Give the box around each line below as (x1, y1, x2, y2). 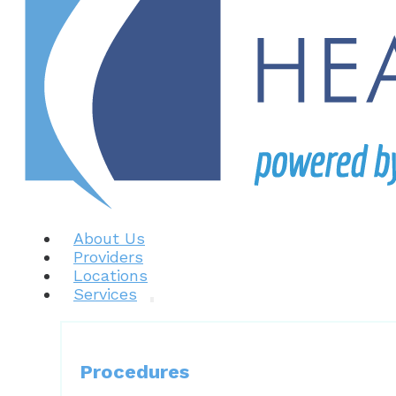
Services (73, 285, 137, 303)
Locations (73, 266, 148, 285)
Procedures (80, 361, 189, 383)
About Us (73, 229, 145, 247)
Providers (73, 247, 143, 266)
